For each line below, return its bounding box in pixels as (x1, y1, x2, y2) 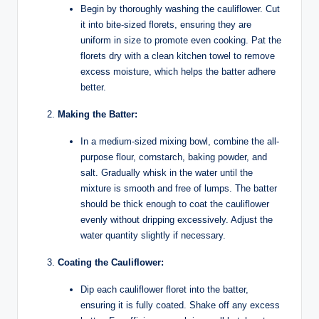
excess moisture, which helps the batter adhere (80, 66, 276, 77)
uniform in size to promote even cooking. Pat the (80, 34, 281, 46)
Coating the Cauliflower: (58, 256, 164, 268)
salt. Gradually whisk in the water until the (80, 167, 253, 178)
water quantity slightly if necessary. (80, 229, 226, 241)
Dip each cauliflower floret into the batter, (80, 283, 249, 295)
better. (80, 81, 106, 93)
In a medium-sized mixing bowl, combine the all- (80, 135, 279, 147)
